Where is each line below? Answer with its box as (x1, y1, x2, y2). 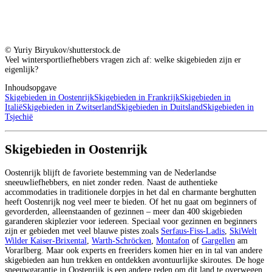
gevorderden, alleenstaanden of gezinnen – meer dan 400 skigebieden (5, 206, 242, 216)
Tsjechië (5, 112, 33, 121)
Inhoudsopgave (5, 83, 56, 92)
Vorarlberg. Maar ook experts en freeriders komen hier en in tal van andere (5, 245, 262, 255)
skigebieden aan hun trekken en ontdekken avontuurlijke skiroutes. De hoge (5, 255, 264, 265)
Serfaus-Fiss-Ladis (161, 226, 225, 236)
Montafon (156, 236, 189, 245)
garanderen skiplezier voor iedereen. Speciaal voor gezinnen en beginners (5, 216, 257, 226)
